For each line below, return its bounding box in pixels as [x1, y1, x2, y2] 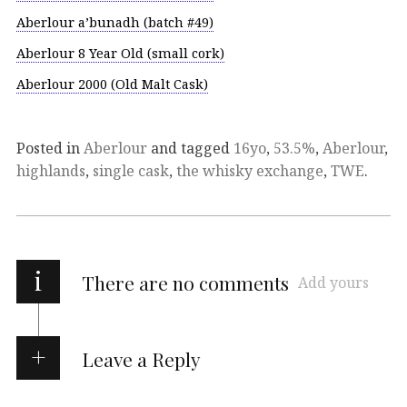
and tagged [147, 137, 233, 158]
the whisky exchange [176, 160, 323, 181]
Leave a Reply [81, 345, 201, 372]
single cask [93, 160, 169, 181]
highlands [16, 160, 85, 181]
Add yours [298, 272, 369, 293]
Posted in [16, 137, 84, 158]
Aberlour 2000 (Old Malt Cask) [16, 75, 208, 93]
